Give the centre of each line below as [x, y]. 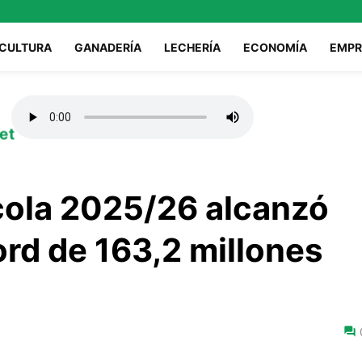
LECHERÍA [192, 47]
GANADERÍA [108, 47]
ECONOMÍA [275, 47]
